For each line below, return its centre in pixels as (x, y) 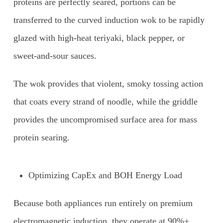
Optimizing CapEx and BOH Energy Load (105, 175)
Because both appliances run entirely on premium (103, 203)
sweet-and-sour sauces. (55, 56)
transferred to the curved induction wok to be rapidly (109, 20)
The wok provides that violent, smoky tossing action (108, 84)
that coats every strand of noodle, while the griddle (105, 102)
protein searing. (41, 138)
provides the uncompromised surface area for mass (105, 120)
